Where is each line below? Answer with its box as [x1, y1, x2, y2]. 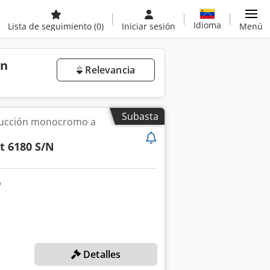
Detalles [80, 248, 121, 262]
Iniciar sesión [122, 20, 175, 32]
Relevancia [83, 63, 135, 77]
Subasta [122, 110, 159, 123]
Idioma [193, 19, 221, 31]
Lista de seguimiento [8, 20, 94, 32]
